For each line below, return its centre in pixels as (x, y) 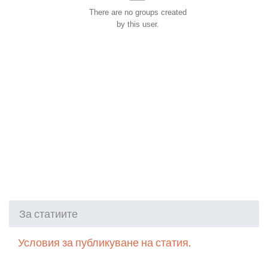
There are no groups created (138, 12)
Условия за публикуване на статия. (104, 242)
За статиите (48, 214)
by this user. (138, 24)
